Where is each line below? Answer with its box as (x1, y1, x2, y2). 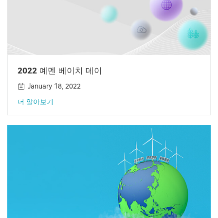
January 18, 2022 (28, 82, 81, 91)
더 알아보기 (18, 97, 54, 106)
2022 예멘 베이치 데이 (18, 65, 102, 75)
